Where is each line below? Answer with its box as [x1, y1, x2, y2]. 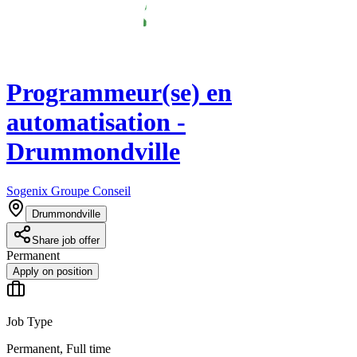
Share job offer [32, 233, 100, 246]
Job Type [6, 314, 53, 328]
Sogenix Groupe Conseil [6, 183, 131, 198]
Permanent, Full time [6, 341, 111, 355]
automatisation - [6, 108, 186, 137]
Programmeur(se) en [6, 78, 232, 108]
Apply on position [13, 265, 92, 277]
